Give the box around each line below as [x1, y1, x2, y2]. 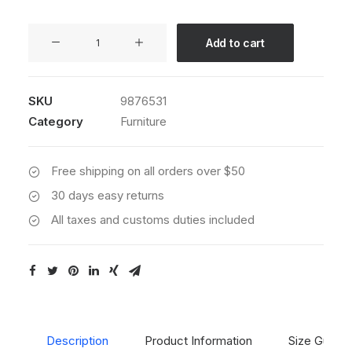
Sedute [27, 25, 66, 40]
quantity [27, 66, 70, 81]
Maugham [27, 46, 81, 60]
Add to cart [206, 36, 265, 49]
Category [28, 114, 83, 129]
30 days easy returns [50, 188, 164, 203]
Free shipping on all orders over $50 [50, 163, 245, 178]
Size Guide [288, 333, 346, 348]
